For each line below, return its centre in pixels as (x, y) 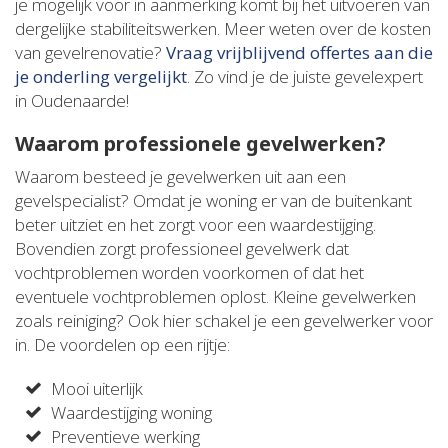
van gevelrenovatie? (90, 52)
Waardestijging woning (132, 412)
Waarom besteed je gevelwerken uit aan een (180, 176)
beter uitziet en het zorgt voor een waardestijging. (195, 224)
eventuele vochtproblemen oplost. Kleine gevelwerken (215, 296)
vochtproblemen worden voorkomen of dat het (189, 272)
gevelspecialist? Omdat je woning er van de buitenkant (213, 200)
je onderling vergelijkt (101, 76)
